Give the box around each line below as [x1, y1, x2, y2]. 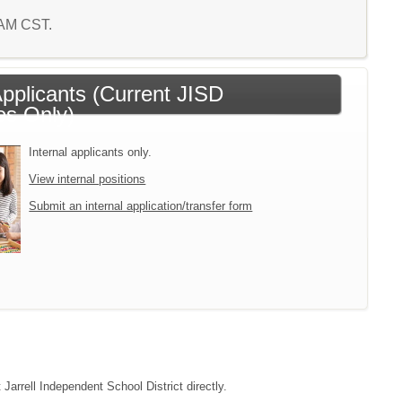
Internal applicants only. [29, 145, 153, 159]
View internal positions [29, 172, 146, 186]
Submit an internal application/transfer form [29, 199, 253, 213]
